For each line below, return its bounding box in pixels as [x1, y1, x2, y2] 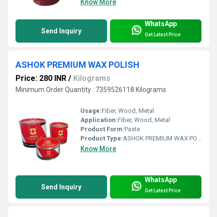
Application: [80, 116, 118, 124]
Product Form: [80, 125, 124, 133]
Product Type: [80, 134, 123, 142]
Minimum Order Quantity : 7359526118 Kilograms [15, 85, 166, 93]
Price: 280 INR [15, 73, 66, 83]
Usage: [80, 107, 102, 114]
